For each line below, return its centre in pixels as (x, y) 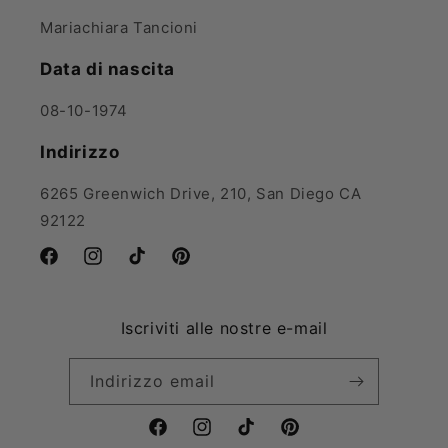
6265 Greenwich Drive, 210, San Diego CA (201, 193)
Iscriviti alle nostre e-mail (224, 328)
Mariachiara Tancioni (119, 27)
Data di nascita (107, 69)
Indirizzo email (152, 381)
